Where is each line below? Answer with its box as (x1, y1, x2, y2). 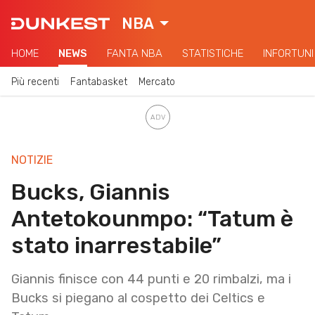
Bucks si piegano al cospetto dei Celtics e (11, 290, 265, 306)
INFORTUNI (263, 47, 314, 60)
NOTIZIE (11, 153, 53, 167)
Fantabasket (70, 75, 127, 88)
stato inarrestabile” (11, 231, 221, 259)
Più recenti (11, 75, 59, 88)
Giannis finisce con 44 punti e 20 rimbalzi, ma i (11, 271, 291, 287)
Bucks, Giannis (11, 178, 170, 205)
